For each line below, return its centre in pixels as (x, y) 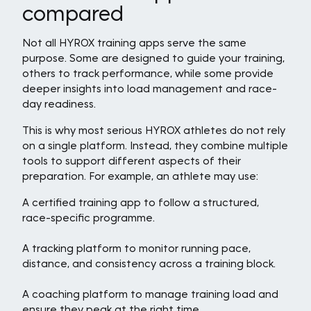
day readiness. (59, 104)
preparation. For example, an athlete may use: (140, 176)
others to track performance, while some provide (148, 73)
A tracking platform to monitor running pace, (136, 248)
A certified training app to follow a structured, (141, 202)
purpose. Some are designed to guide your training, (153, 58)
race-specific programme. (89, 218)
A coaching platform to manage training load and (150, 294)
